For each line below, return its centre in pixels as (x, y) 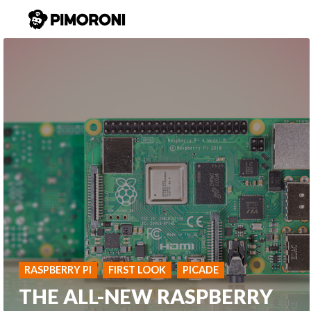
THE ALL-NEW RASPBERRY (146, 296)
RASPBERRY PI (58, 269)
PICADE (201, 269)
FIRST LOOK (137, 269)
